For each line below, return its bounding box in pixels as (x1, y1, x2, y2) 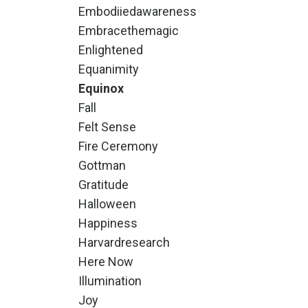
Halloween (78, 197, 136, 211)
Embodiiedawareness (78, 4, 197, 19)
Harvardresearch (78, 235, 170, 250)
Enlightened (78, 43, 143, 57)
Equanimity (78, 62, 139, 76)
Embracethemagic (78, 23, 179, 38)
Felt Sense (78, 120, 136, 134)
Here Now (78, 254, 133, 269)
